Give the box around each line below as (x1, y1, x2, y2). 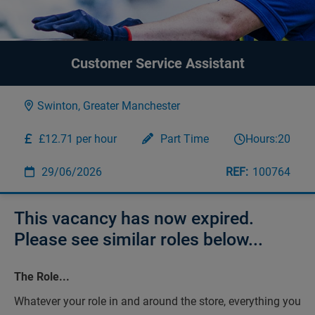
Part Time (160, 132, 209, 146)
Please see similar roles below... (14, 229, 263, 250)
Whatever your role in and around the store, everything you (14, 295, 301, 308)
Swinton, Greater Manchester (37, 99, 180, 112)
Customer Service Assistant (70, 55, 245, 72)
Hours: (245, 132, 278, 146)
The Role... (14, 270, 70, 283)
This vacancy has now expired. (14, 208, 254, 229)
